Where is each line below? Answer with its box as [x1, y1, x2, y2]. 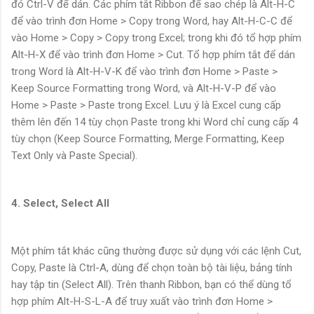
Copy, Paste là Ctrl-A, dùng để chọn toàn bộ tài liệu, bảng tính [11, 261, 292, 274]
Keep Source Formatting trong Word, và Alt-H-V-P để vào [11, 82, 276, 95]
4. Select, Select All [11, 197, 109, 210]
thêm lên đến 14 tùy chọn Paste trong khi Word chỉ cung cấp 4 [11, 116, 298, 129]
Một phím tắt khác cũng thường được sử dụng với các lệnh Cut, [11, 245, 301, 257]
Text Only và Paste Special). [11, 149, 137, 163]
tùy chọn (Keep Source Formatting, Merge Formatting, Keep [11, 132, 285, 146]
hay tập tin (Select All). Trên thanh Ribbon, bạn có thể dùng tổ [11, 278, 292, 291]
